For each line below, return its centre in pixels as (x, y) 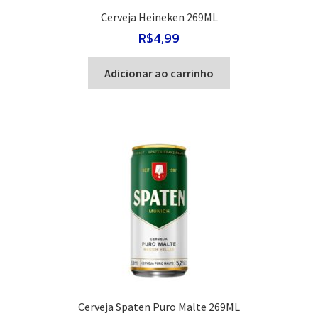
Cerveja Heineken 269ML (159, 17)
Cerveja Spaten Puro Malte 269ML (159, 307)
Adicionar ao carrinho (159, 73)
